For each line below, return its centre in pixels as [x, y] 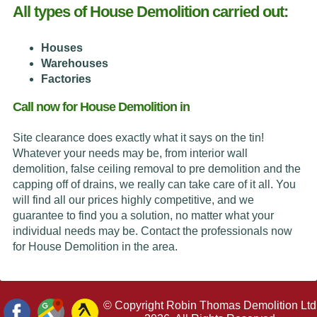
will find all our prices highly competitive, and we [133, 200]
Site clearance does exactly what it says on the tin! [138, 137]
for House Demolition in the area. [95, 246]
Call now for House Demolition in [101, 106]
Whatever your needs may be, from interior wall [130, 153]
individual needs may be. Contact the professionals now [152, 231]
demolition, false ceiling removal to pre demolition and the [156, 168]
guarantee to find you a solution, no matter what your [143, 215]
